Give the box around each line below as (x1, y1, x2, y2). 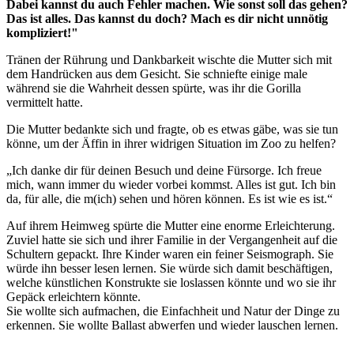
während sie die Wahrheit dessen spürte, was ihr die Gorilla (6, 81, 301, 95)
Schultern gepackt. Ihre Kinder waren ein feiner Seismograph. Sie (6, 247, 333, 261)
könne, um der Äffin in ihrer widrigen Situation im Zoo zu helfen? (6, 136, 336, 150)
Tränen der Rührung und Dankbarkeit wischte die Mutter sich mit (6, 52, 332, 66)
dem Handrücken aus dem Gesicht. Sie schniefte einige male (6, 66, 307, 81)
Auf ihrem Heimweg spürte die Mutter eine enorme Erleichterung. (6, 218, 335, 232)
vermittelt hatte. (6, 95, 83, 109)
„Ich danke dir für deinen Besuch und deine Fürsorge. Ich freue (6, 163, 322, 177)
